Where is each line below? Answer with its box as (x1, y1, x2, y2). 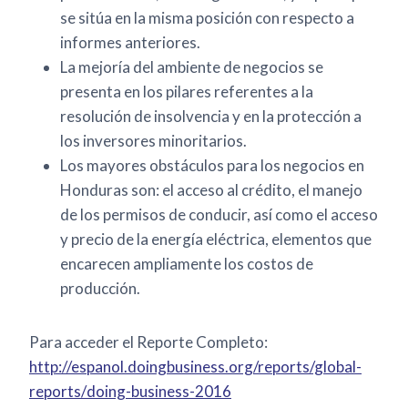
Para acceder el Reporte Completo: (29, 332, 268, 352)
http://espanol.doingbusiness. (29, 357, 229, 377)
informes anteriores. (60, 33, 200, 53)
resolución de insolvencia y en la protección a (60, 107, 362, 127)
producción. (60, 279, 140, 299)
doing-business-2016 (87, 382, 231, 402)
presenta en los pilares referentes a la (60, 82, 313, 102)
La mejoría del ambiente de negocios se (60, 57, 323, 77)
